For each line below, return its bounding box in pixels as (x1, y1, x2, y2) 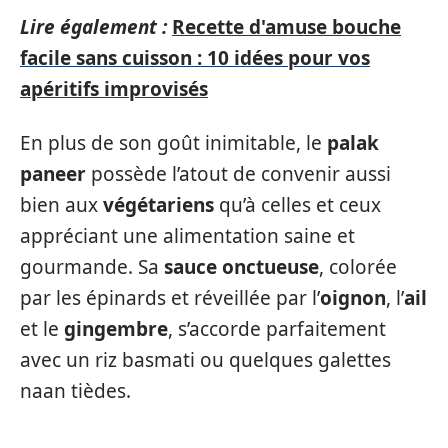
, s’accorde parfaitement (168, 315, 386, 342)
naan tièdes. (20, 377, 131, 404)
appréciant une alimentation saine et (20, 222, 355, 249)
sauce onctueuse (164, 253, 319, 280)
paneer (20, 160, 86, 187)
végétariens (103, 191, 214, 218)
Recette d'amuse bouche (172, 14, 401, 40)
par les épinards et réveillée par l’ (20, 284, 320, 311)
